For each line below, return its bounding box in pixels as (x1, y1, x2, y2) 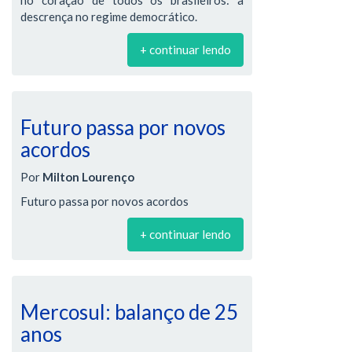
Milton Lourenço (42, 169, 134, 184)
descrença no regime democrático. (20, 9, 197, 24)
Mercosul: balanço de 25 (20, 299, 238, 324)
